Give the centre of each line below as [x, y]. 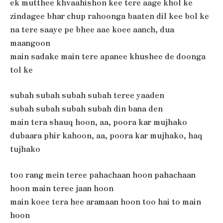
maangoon [30, 42]
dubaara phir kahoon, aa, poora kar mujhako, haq [106, 135]
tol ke [21, 69]
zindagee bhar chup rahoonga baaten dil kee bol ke [110, 15]
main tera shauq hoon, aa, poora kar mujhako [99, 122]
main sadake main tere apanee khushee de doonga [108, 56]
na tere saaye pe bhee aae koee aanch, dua [92, 29]
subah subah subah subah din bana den [86, 109]
